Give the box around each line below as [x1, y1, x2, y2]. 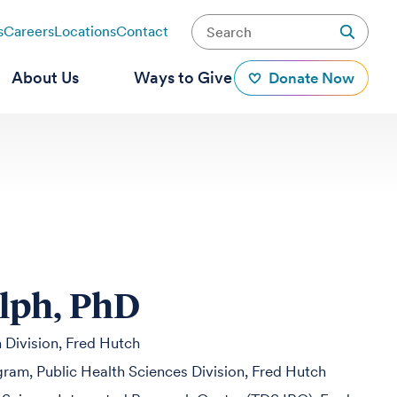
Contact [115, 23, 168, 40]
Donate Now [268, 69, 354, 87]
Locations [53, 23, 116, 40]
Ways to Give [133, 68, 232, 87]
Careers [3, 23, 54, 40]
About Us [11, 68, 79, 87]
